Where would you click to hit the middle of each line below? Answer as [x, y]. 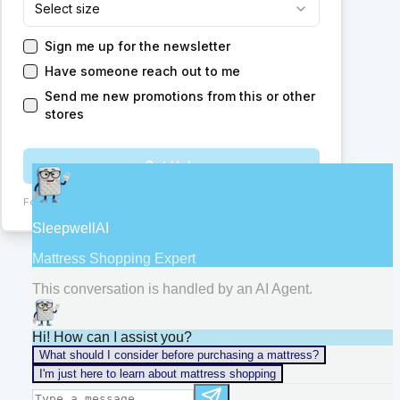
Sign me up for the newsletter [137, 46]
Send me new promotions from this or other [180, 96]
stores [64, 114]
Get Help [171, 166]
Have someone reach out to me [142, 71]
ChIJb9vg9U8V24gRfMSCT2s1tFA [137, 202]
